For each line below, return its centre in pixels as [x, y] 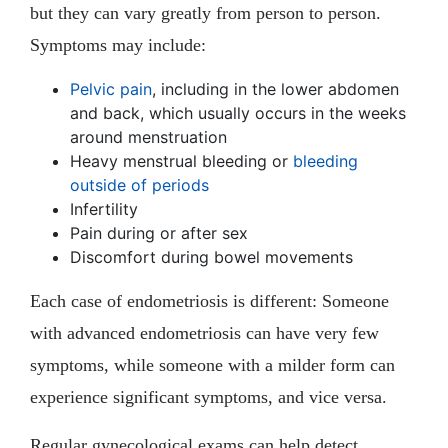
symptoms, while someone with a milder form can [212, 364]
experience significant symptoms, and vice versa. [208, 396]
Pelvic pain [111, 88]
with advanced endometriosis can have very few [204, 332]
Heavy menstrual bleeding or [181, 160]
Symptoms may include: [118, 44]
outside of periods [139, 184]
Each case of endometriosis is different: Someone [209, 300]
